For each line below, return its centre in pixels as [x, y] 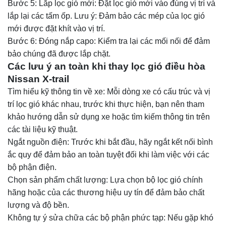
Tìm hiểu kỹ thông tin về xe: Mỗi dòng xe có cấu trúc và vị [109, 91]
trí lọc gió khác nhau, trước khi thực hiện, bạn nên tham [106, 104]
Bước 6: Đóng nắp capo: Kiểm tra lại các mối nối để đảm [109, 41]
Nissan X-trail [38, 79]
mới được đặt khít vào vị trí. [56, 28]
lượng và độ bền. [38, 205]
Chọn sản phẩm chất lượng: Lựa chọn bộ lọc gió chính [105, 180]
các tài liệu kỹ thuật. [43, 129]
